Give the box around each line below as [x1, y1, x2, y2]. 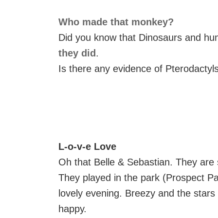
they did [58, 48, 96, 58]
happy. [58, 203, 87, 214]
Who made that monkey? [58, 17, 174, 27]
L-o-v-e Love [58, 141, 116, 152]
